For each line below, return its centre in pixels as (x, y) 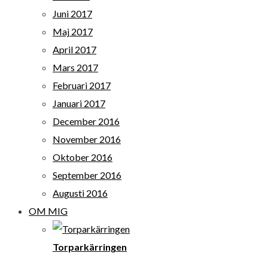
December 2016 (86, 121)
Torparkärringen (90, 247)
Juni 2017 (72, 13)
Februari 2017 (82, 85)
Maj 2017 (73, 31)
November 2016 (87, 139)
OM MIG (48, 211)
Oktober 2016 (83, 157)
